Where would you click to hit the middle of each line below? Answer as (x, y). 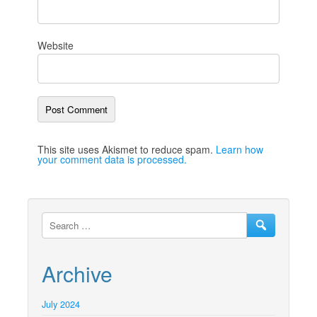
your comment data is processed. (112, 160)
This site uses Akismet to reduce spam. (127, 150)
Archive (77, 274)
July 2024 (61, 304)
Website (56, 46)
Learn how (240, 150)
